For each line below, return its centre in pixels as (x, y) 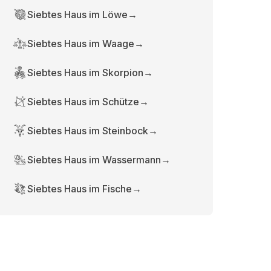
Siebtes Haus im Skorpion (86, 73)
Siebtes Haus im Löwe (78, 15)
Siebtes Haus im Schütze (83, 102)
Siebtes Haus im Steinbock (88, 131)
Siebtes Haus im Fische (80, 189)
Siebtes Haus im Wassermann (94, 160)
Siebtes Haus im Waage (81, 44)
